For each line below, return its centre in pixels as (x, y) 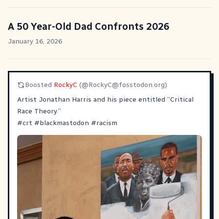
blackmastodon (64, 123)
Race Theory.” (39, 111)
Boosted (39, 85)
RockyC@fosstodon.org (127, 85)
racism (107, 123)
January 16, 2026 (35, 41)
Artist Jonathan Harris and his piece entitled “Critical (105, 99)
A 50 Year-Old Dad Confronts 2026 (89, 26)
